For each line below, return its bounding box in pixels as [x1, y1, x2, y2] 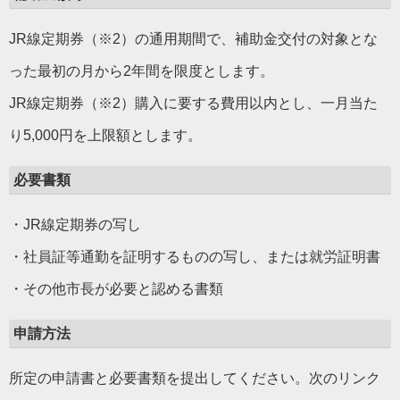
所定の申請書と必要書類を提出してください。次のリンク [9, 371, 380, 386]
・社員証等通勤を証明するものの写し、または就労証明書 [9, 249, 380, 264]
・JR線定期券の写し [9, 217, 141, 232]
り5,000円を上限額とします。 [9, 128, 202, 143]
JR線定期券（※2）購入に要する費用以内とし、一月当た [9, 96, 378, 111]
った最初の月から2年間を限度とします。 [9, 63, 274, 79]
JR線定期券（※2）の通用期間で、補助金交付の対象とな [9, 31, 378, 46]
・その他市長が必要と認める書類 [9, 281, 241, 296]
